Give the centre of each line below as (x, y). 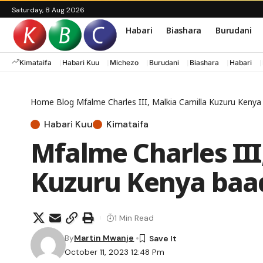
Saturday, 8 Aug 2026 (48, 10)
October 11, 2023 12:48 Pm (115, 252)
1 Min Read (134, 218)
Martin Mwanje (104, 238)
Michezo (124, 62)
